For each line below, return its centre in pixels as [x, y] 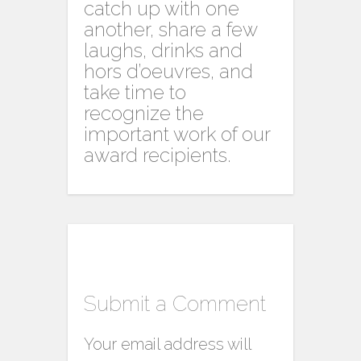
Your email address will [167, 344]
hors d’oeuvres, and [168, 72]
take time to [135, 93]
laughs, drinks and [163, 51]
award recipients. [158, 156]
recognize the [144, 114]
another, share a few [170, 30]
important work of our [177, 135]
